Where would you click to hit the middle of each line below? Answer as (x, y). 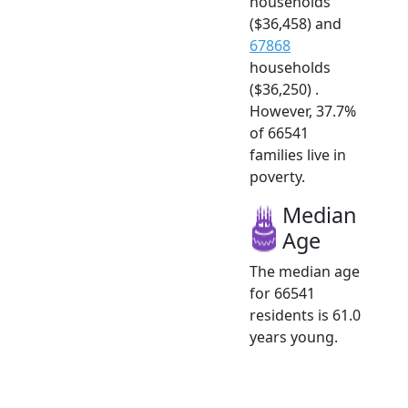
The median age (305, 271)
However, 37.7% (303, 111)
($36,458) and (296, 23)
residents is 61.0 (305, 315)
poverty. (277, 176)
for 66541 (282, 293)
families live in (298, 154)
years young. (294, 337)
